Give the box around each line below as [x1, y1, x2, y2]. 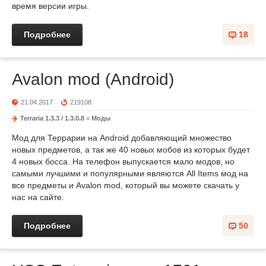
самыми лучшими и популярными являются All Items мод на [12, 169, 248, 178]
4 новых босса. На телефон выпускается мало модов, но [12, 157, 235, 166]
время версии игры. [12, 1, 89, 11]
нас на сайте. [12, 192, 64, 202]
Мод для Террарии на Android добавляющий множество [12, 133, 232, 142]
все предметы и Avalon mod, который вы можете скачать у [12, 180, 239, 190]
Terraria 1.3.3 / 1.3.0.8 [20, 115, 84, 122]
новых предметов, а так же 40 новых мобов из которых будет [12, 145, 250, 154]
